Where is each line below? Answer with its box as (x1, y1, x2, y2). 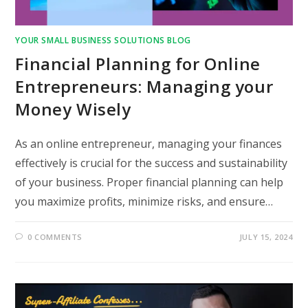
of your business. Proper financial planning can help (15, 174, 284, 190)
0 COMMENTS (27, 231, 83, 242)
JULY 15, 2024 (239, 231, 293, 242)
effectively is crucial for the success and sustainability (15, 155, 288, 170)
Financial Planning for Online (15, 52, 261, 75)
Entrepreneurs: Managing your (15, 74, 274, 98)
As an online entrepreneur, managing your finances (15, 135, 283, 151)
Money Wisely (15, 97, 131, 120)
